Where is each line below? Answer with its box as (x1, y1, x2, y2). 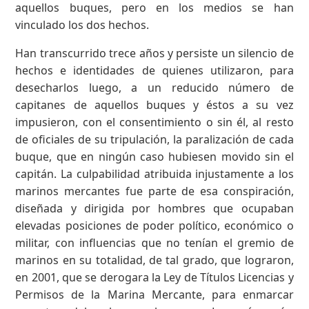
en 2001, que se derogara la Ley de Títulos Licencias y (15, 269, 294, 285)
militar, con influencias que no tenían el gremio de (15, 235, 294, 250)
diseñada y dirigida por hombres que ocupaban (15, 200, 294, 216)
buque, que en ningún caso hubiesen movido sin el (15, 148, 294, 164)
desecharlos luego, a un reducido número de (15, 79, 294, 95)
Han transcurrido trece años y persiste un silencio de (15, 45, 294, 61)
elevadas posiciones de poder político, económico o (15, 217, 294, 233)
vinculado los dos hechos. (15, 17, 150, 32)
